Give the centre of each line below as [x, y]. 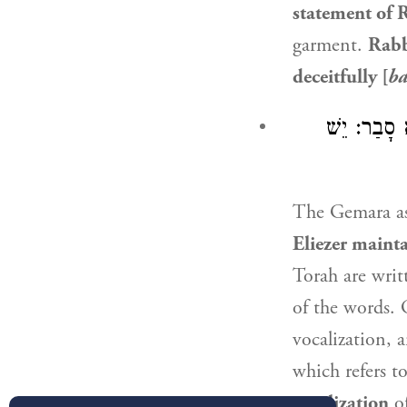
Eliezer [320, 244]
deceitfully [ [340, 77]
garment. [330, 45]
